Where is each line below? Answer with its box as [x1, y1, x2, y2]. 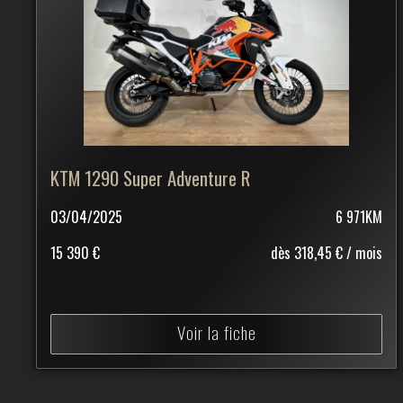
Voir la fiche [176, 318, 256, 345]
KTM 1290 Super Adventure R [50, 163, 250, 192]
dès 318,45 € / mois [271, 241, 383, 264]
